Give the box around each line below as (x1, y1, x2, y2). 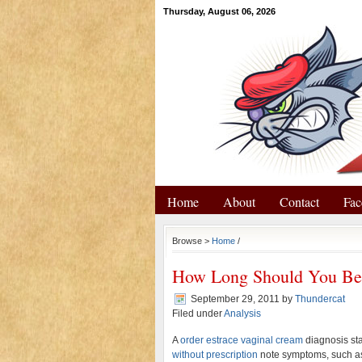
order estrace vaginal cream (180, 335, 303, 346)
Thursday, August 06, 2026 (163, 6, 276, 16)
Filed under (172, 308, 224, 319)
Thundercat (295, 293, 345, 305)
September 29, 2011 (191, 293, 280, 305)
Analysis (224, 308, 261, 319)
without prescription (172, 349, 258, 360)
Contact (280, 193, 319, 210)
